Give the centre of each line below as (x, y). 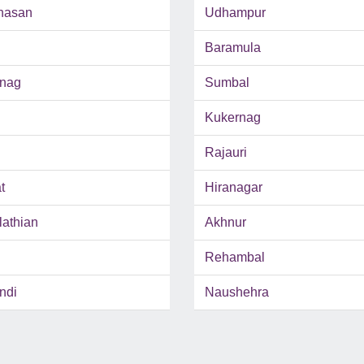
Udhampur (235, 13)
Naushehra (237, 292)
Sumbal (227, 83)
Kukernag (233, 118)
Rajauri (226, 153)
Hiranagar (234, 188)
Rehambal (235, 258)
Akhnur (225, 223)
